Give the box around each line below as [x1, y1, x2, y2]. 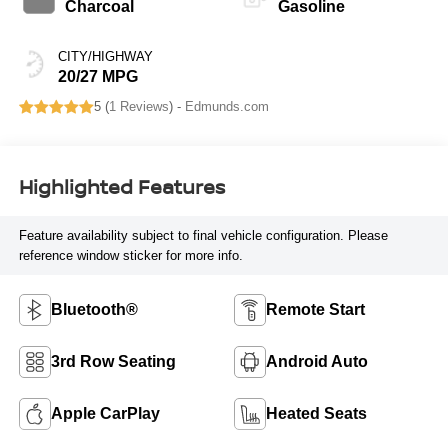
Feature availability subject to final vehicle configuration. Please [18, 227, 388, 243]
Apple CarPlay [50, 404, 160, 422]
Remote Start [266, 300, 365, 318]
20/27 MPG [57, 68, 138, 86]
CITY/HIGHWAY [57, 49, 153, 65]
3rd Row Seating [50, 352, 176, 370]
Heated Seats [266, 404, 367, 422]
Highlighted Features [18, 172, 225, 200]
